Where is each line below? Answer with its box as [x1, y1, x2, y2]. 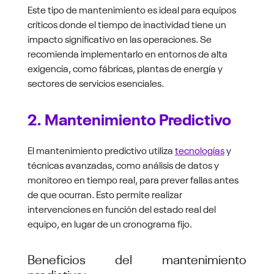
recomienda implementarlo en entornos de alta [27, 46, 228, 60]
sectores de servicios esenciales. [27, 75, 164, 89]
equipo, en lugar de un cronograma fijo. [27, 216, 192, 230]
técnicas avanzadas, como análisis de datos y [27, 157, 219, 171]
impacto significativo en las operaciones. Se [27, 31, 212, 45]
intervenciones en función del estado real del [27, 201, 216, 215]
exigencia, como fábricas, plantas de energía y [27, 61, 223, 75]
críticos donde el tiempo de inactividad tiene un [27, 17, 226, 31]
